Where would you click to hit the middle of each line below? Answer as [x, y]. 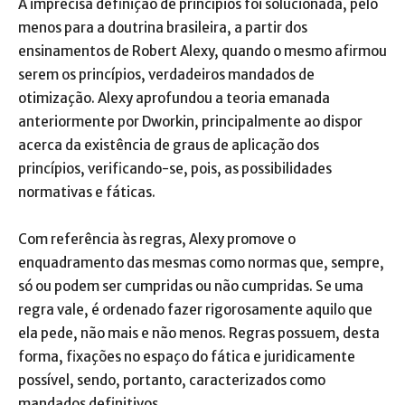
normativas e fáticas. [87, 192]
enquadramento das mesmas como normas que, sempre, [201, 263]
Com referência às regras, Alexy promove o [157, 239]
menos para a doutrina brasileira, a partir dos [163, 28]
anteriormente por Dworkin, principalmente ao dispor [190, 122]
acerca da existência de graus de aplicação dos [169, 145]
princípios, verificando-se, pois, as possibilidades [175, 169]
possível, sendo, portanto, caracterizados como [172, 380]
